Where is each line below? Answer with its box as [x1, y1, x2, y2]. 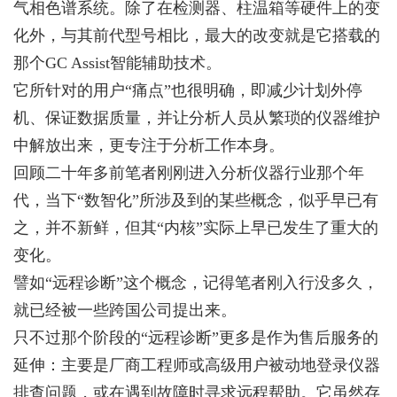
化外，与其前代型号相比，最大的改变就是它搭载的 [13, 27, 380, 44]
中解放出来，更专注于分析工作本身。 [13, 136, 284, 154]
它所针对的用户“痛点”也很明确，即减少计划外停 [13, 82, 362, 99]
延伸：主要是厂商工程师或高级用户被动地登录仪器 [13, 356, 380, 374]
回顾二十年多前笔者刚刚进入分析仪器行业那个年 [13, 164, 364, 182]
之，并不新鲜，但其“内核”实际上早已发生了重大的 [13, 219, 378, 237]
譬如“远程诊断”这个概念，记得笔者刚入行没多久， [13, 274, 378, 292]
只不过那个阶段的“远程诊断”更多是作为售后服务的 [13, 329, 378, 346]
